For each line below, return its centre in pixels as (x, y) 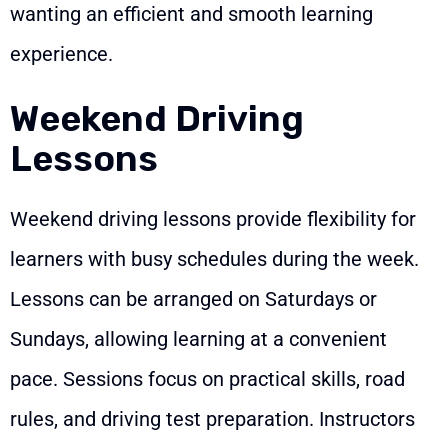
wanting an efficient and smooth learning (191, 14)
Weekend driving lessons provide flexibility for (213, 219)
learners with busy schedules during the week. (214, 259)
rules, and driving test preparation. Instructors (212, 419)
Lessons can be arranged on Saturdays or (193, 299)
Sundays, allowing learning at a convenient (198, 339)
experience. (61, 54)
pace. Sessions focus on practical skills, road (207, 379)
